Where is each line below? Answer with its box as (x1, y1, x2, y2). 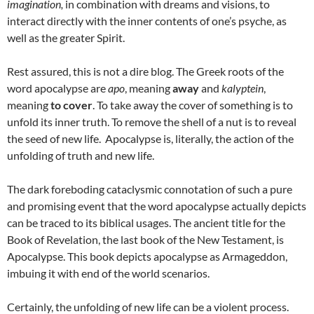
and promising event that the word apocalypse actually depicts (7, 199, 306, 213)
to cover (50, 98, 93, 112)
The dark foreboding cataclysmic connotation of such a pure (7, 182, 292, 196)
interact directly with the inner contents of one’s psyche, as (7, 14, 287, 28)
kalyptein (221, 81, 264, 95)
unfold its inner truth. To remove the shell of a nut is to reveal (7, 115, 296, 129)
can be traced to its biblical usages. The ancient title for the (7, 216, 285, 230)
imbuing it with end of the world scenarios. (7, 266, 210, 280)
